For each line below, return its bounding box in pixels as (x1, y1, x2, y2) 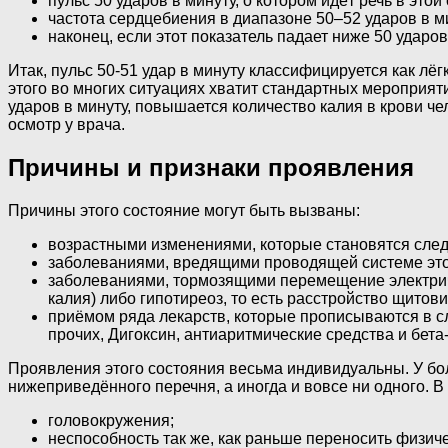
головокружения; (48, 412, 174, 430)
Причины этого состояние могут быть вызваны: (8, 202, 360, 220)
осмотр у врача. (8, 116, 125, 134)
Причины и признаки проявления (8, 154, 414, 182)
